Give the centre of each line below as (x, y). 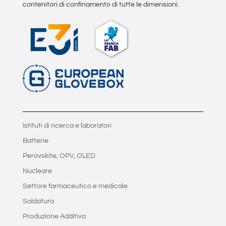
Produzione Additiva (54, 216)
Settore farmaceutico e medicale (75, 186)
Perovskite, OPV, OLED (59, 156)
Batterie (35, 140)
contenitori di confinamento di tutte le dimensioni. (101, 5)
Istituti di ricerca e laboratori (67, 125)
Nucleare (37, 171)
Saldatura (38, 201)
